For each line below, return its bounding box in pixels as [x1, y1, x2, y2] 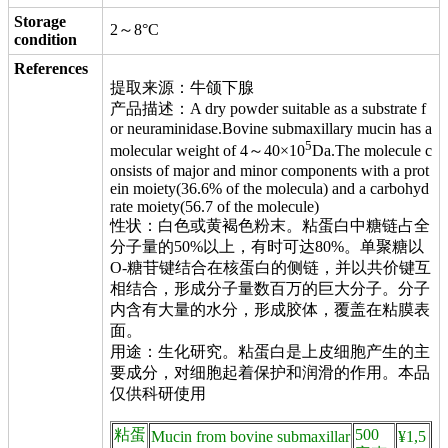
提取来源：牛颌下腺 [110, 79, 254, 96]
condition [14, 31, 77, 48]
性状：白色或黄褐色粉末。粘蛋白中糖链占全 [110, 217, 430, 235]
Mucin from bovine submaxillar [151, 428, 350, 446]
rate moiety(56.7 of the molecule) [110, 198, 319, 216]
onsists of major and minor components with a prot [110, 162, 429, 180]
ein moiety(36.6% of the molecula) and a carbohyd [110, 180, 429, 198]
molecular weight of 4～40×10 [110, 142, 305, 160]
